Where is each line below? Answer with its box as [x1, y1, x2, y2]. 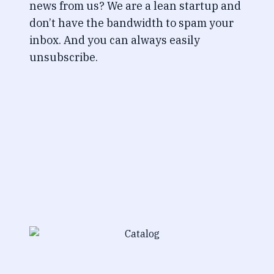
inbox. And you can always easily [29, 33, 200, 47]
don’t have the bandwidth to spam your [29, 16, 234, 30]
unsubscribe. [29, 50, 98, 64]
